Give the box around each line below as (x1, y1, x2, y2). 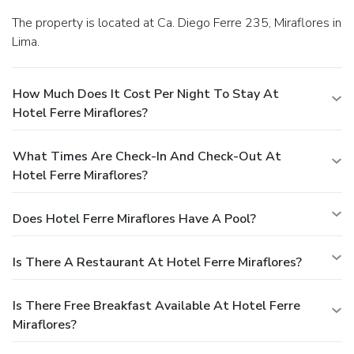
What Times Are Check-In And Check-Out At (13, 148, 281, 166)
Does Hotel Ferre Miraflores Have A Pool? (13, 210, 256, 228)
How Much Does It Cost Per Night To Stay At (13, 85, 279, 104)
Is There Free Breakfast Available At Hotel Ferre (13, 297, 300, 315)
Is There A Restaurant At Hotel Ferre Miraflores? (13, 254, 302, 272)
